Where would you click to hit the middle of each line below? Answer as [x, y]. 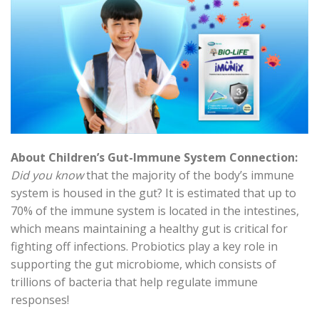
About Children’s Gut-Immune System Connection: [154, 157]
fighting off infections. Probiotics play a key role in [144, 246]
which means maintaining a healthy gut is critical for [149, 228]
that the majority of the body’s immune [189, 175]
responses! [40, 299]
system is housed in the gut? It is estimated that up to [153, 193]
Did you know [47, 175]
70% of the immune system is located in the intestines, [155, 210]
